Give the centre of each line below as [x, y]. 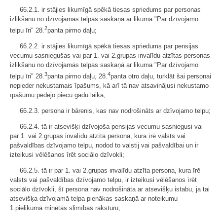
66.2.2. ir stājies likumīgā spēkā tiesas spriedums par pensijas [109, 46]
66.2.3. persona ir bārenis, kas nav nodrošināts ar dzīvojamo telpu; [115, 111]
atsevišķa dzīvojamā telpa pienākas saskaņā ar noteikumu [94, 199]
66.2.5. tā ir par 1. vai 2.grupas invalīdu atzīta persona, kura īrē [110, 171]
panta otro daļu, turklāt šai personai [161, 76]
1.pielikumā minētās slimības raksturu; [65, 208]
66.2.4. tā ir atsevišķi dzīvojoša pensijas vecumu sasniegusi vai [111, 127]
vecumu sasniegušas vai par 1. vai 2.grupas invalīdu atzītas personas [110, 55]
